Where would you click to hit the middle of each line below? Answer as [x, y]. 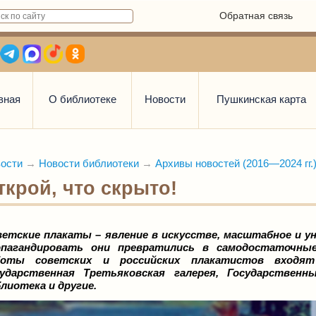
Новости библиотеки [89, 163]
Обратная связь [256, 16]
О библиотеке [82, 99]
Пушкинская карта [261, 99]
